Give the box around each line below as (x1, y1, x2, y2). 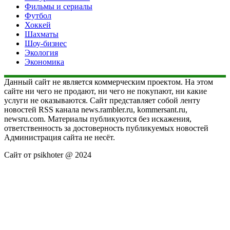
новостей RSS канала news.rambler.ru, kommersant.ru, (4, 105, 187, 114)
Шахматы (25, 29, 59, 39)
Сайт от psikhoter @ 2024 (4, 150, 91, 159)
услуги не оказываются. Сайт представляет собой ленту (4, 95, 200, 105)
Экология (25, 48, 58, 57)
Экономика (25, 57, 64, 66)
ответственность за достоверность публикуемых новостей (4, 123, 208, 132)
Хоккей (25, 20, 51, 29)
